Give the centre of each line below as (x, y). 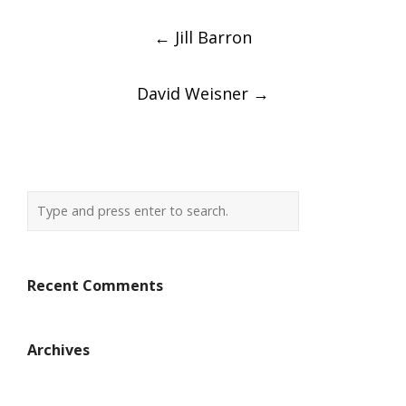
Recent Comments (95, 286)
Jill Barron (211, 38)
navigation (107, 58)
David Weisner (195, 94)
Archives (58, 350)
